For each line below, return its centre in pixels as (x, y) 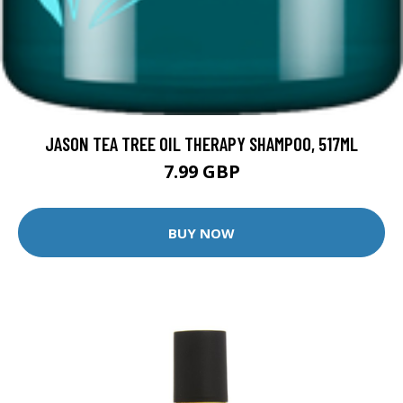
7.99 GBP (201, 172)
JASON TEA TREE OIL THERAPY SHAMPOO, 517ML (201, 144)
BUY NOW (201, 233)
